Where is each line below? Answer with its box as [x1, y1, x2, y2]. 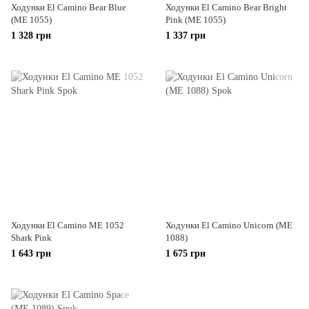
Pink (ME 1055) [166, 14, 226, 25]
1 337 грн [166, 30, 206, 41]
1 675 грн [166, 248, 206, 259]
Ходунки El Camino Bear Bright [166, 2, 287, 12]
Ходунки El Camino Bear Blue [11, 2, 126, 12]
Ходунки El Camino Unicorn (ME [166, 220, 292, 230]
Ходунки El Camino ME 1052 [11, 220, 124, 230]
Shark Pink [11, 232, 52, 243]
